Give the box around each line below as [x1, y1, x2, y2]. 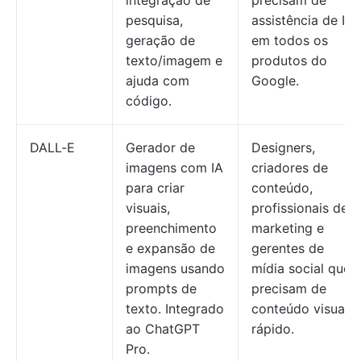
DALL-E [30, 139, 75, 156]
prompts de [126, 280, 197, 297]
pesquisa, [126, 12, 183, 28]
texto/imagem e [126, 52, 222, 68]
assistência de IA [251, 12, 354, 28]
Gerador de [126, 139, 195, 156]
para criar [126, 180, 185, 196]
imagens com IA [126, 160, 223, 176]
